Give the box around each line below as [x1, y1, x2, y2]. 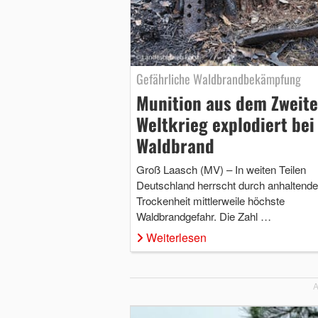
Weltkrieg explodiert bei [136, 110, 314, 137]
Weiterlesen [146, 229, 207, 246]
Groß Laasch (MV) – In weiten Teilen [136, 161, 306, 177]
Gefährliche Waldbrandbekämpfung [136, 69, 301, 88]
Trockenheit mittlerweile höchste [136, 192, 285, 208]
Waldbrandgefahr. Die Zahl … [136, 208, 271, 224]
